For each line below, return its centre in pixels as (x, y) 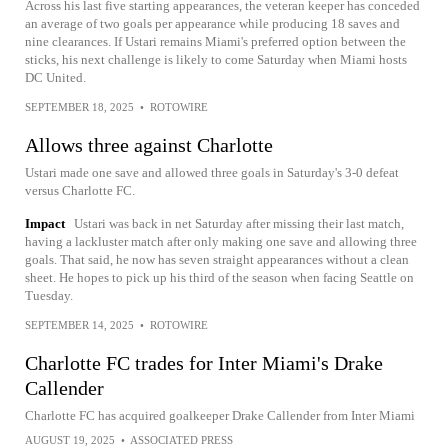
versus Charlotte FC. (80, 191)
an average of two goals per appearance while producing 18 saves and (212, 24)
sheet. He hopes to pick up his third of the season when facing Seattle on (219, 278)
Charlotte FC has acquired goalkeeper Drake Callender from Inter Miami (220, 416)
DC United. (55, 78)
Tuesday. (49, 296)
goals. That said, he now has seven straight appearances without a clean (217, 260)
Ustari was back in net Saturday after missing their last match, (239, 224)
